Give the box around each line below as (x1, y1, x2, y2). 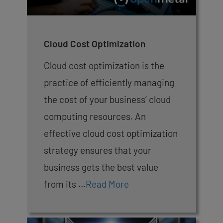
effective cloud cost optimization (44, 127, 178, 139)
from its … (44, 178, 86, 190)
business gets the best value (44, 161, 158, 173)
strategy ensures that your (44, 144, 151, 156)
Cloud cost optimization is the (44, 60, 164, 72)
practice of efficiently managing (44, 77, 174, 89)
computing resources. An (44, 111, 146, 122)
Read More (86, 178, 129, 190)
